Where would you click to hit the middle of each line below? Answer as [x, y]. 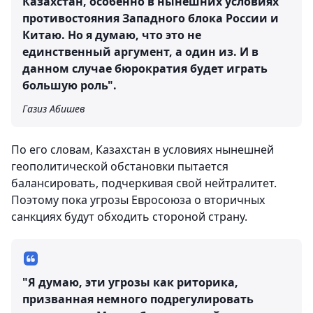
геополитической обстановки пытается [120, 166]
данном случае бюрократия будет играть [145, 68]
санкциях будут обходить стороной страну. [129, 217]
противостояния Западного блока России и [151, 18]
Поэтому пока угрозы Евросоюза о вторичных [138, 200]
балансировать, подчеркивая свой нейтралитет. [144, 183]
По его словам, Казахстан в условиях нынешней [143, 150]
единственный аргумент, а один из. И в [140, 52]
